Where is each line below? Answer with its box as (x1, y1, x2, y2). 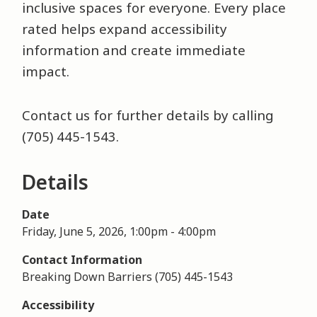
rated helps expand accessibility (22, 20, 228, 38)
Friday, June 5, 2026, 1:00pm (22, 224, 168, 239)
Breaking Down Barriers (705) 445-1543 (22, 269, 234, 284)
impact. (22, 62, 70, 80)
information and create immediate (22, 41, 246, 59)
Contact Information (22, 252, 143, 267)
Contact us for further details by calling (22, 106, 275, 124)
